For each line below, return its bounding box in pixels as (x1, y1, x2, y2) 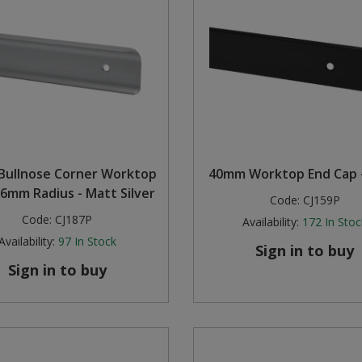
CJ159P (302, 192, 340, 208)
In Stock (74, 234, 116, 250)
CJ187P (55, 212, 93, 228)
